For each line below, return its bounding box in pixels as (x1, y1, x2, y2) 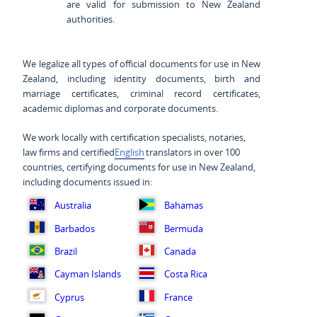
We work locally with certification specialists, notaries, (23, 130, 246, 144)
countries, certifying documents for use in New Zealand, (23, 160, 256, 173)
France (163, 290, 192, 304)
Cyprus (54, 290, 84, 304)
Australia (54, 199, 91, 212)
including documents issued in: (23, 175, 153, 188)
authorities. (67, 13, 115, 26)
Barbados (54, 221, 95, 235)
